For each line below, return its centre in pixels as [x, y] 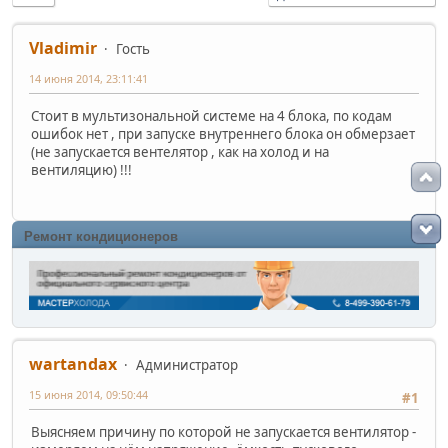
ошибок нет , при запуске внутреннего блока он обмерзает [223, 133]
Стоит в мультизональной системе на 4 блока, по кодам [211, 115]
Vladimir [63, 47]
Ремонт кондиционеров [101, 237]
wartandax [73, 363]
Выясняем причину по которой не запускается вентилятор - [223, 432]
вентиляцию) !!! [81, 169]
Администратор [187, 364]
